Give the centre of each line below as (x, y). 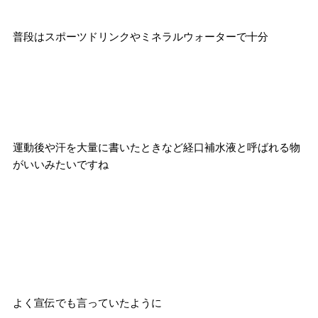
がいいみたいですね (60, 164)
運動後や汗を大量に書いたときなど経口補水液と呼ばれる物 (156, 147)
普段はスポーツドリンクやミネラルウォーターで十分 (140, 37)
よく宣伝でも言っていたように (87, 303)
